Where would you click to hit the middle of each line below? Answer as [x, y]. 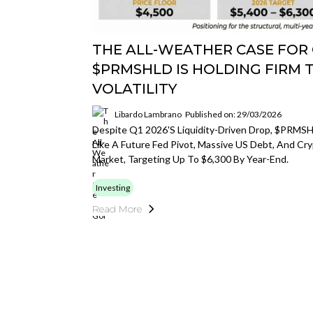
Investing [113, 188]
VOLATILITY [134, 89]
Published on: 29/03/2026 [233, 114]
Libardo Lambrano [148, 114]
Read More [117, 209]
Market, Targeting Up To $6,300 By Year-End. [190, 159]
